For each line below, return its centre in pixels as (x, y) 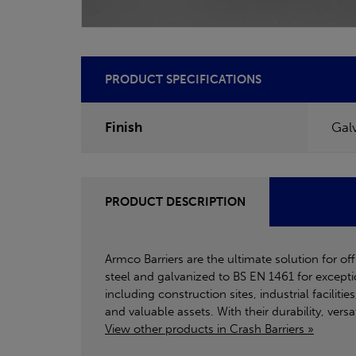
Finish (124, 127)
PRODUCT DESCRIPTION (175, 201)
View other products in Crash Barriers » (209, 329)
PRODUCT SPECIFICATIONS (183, 79)
